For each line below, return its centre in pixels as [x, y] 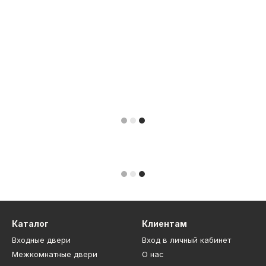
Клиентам [164, 224]
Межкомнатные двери [55, 254]
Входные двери [41, 240]
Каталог [30, 224]
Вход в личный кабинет [186, 240]
